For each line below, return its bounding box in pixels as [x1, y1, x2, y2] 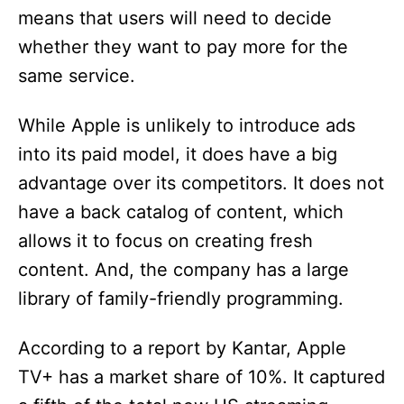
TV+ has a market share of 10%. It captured [18, 366, 385, 389]
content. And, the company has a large [18, 259, 349, 281]
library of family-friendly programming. [18, 288, 344, 310]
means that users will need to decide [18, 7, 332, 30]
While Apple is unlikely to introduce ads [18, 115, 355, 137]
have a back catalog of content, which [18, 201, 344, 224]
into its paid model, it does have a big [18, 143, 337, 166]
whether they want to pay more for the [18, 36, 348, 59]
